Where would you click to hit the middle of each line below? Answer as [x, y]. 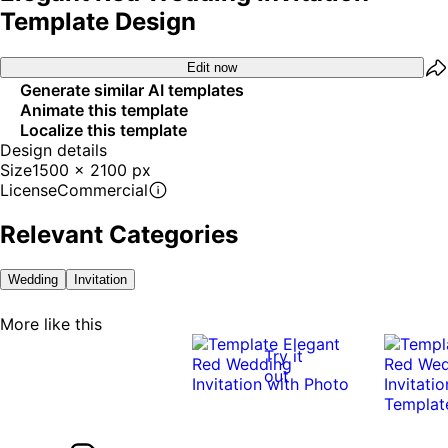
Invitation [100, 279]
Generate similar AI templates [132, 89]
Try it [283, 355]
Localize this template [103, 129]
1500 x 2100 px [91, 169]
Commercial [102, 189]
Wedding [33, 279]
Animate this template [104, 109]
